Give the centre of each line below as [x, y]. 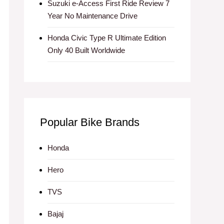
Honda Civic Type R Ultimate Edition [107, 38]
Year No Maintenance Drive [92, 16]
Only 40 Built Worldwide [86, 50]
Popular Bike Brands [90, 122]
